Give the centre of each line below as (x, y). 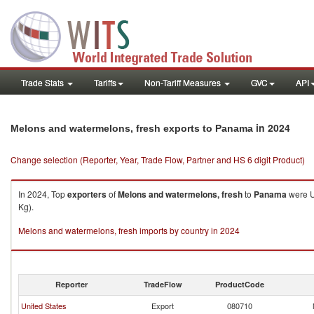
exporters (87, 194)
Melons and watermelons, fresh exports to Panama (132, 128)
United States (44, 306)
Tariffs (105, 82)
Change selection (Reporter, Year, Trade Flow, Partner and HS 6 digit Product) (158, 159)
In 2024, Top (43, 194)
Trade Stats (43, 82)
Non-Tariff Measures (184, 82)
